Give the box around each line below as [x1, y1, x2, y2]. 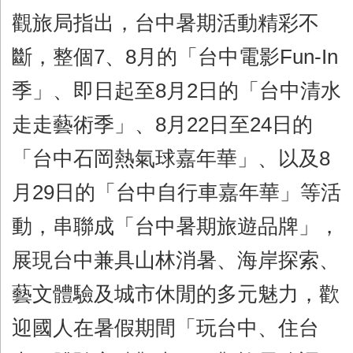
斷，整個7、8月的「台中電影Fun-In [12, 45, 338, 68]
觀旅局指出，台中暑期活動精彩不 [12, 11, 319, 34]
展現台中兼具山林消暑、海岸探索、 [12, 248, 340, 271]
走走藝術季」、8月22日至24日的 [12, 113, 313, 136]
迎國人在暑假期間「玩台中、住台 [12, 316, 319, 339]
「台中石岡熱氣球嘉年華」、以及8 [12, 147, 330, 169]
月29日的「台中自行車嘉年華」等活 [12, 180, 341, 203]
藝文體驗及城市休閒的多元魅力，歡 [12, 282, 340, 305]
